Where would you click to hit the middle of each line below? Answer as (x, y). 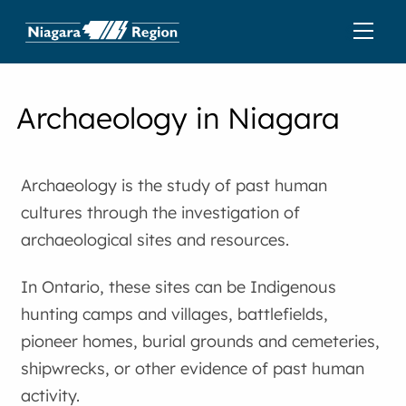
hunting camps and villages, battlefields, (175, 314)
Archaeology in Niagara (179, 118)
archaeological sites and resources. (155, 240)
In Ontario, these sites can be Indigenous (179, 286)
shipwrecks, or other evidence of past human (193, 368)
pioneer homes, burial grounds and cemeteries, (201, 341)
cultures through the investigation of (161, 213)
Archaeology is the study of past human (174, 185)
